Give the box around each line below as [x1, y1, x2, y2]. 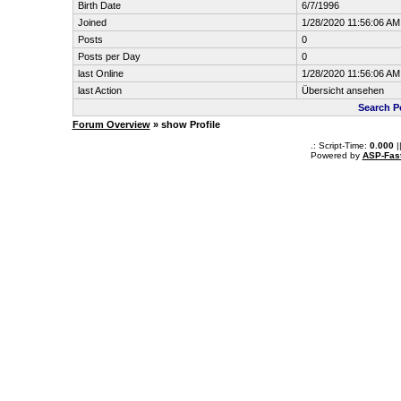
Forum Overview [72, 119, 150, 130]
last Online [77, 68, 124, 79]
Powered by [310, 150, 363, 160]
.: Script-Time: [310, 141, 370, 150]
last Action [77, 85, 122, 96]
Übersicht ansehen [301, 85, 384, 96]
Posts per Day [77, 51, 141, 62]
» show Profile [149, 119, 220, 130]
